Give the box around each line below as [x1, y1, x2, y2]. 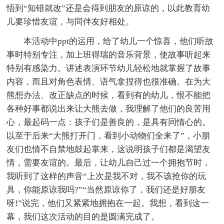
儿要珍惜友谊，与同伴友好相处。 [6, 16, 134, 26]
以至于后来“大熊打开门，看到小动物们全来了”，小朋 [6, 130, 210, 140]
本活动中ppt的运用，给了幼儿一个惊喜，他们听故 [23, 36, 214, 46]
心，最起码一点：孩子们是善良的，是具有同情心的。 [6, 117, 211, 127]
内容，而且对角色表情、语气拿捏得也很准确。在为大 [6, 76, 211, 86]
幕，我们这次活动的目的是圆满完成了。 [6, 211, 160, 221]
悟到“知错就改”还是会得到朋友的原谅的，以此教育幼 [6, 3, 210, 13]
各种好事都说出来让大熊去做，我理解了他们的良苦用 [6, 103, 211, 113]
